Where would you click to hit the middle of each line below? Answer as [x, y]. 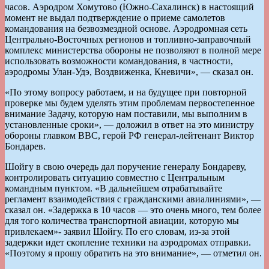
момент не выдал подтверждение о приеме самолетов [115, 17]
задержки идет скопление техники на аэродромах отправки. [128, 242]
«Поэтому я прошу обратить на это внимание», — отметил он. [133, 253]
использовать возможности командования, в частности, [119, 61]
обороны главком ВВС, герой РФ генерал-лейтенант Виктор [129, 135]
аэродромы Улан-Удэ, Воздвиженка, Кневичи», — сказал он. [129, 71]
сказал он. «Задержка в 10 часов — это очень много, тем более [133, 210]
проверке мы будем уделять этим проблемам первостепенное [130, 103]
